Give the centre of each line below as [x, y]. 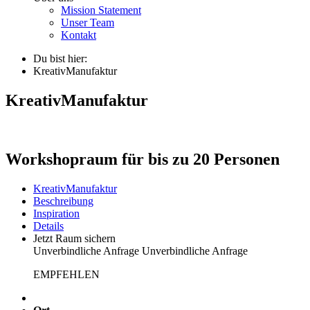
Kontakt [79, 35]
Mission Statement [101, 10]
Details [48, 226]
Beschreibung [63, 201]
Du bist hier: [60, 58]
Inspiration [56, 213]
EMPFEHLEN [66, 274]
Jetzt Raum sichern [74, 238]
